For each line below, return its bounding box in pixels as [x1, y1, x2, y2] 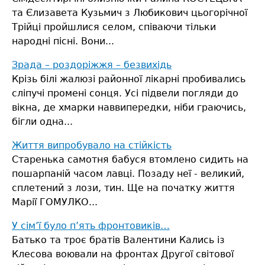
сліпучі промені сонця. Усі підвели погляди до [12, 88, 238, 99]
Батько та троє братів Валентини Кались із [12, 234, 225, 246]
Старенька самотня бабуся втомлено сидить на [12, 154, 248, 166]
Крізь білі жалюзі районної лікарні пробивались [12, 73, 245, 85]
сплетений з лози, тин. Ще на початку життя [12, 182, 235, 194]
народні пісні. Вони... [12, 35, 114, 47]
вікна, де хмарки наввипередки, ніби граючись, [12, 102, 246, 114]
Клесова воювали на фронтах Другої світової [12, 248, 234, 260]
